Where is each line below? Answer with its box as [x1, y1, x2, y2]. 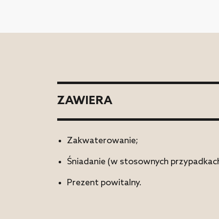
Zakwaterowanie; [67, 135, 138, 146]
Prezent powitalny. [67, 177, 142, 188]
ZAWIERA [57, 94, 112, 108]
